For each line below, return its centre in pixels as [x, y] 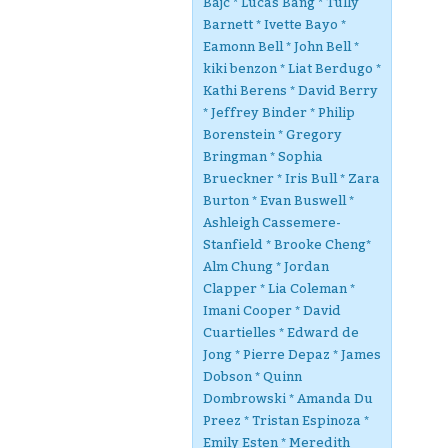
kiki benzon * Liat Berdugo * [292, 68]
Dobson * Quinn [252, 376]
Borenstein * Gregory [272, 134]
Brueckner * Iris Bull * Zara [291, 178]
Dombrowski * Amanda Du [288, 398]
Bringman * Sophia [263, 156]
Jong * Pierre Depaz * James [292, 354]
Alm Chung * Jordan [266, 266]
